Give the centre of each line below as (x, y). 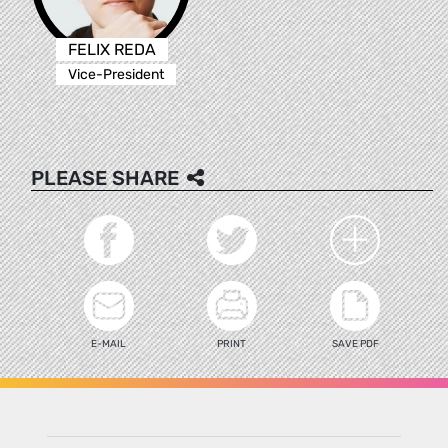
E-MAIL (109, 343)
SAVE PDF (355, 343)
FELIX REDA (111, 49)
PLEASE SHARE (105, 177)
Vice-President (115, 74)
